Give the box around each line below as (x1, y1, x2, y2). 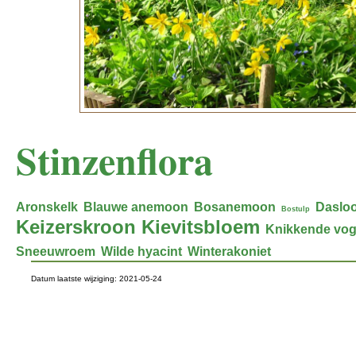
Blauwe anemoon (83, 200, 188, 215)
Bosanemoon (194, 200, 276, 215)
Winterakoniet (188, 245, 271, 259)
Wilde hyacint (101, 245, 182, 259)
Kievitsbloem (141, 216, 260, 238)
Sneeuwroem (16, 245, 95, 259)
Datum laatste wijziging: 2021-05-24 (31, 274, 163, 284)
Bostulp (281, 205, 310, 214)
